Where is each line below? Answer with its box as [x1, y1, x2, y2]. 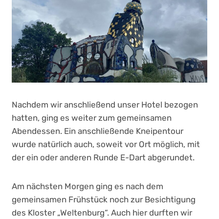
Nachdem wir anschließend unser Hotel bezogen [12, 99, 198, 109]
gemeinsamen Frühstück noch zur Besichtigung [12, 194, 196, 204]
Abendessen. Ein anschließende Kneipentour [12, 126, 183, 136]
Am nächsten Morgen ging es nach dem [12, 181, 163, 191]
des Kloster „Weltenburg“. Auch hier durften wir [12, 207, 192, 218]
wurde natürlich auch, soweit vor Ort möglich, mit [12, 139, 200, 149]
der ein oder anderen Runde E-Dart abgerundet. [12, 152, 195, 162]
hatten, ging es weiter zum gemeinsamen [12, 112, 172, 123]
